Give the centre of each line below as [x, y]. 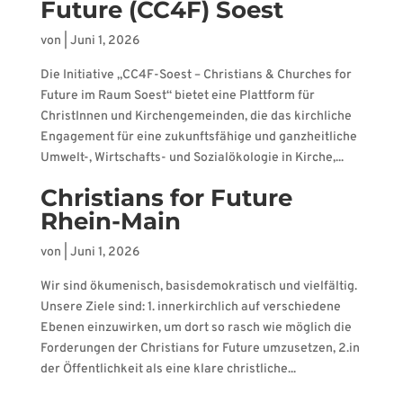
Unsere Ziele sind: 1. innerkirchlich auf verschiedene [190, 307]
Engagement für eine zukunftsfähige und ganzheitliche [198, 137]
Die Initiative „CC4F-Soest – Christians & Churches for [196, 75]
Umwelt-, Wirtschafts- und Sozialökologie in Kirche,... [192, 158]
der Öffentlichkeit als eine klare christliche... [168, 369]
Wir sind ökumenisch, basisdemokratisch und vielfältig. [198, 287]
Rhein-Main [110, 221]
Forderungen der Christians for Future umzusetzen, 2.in [200, 349]
